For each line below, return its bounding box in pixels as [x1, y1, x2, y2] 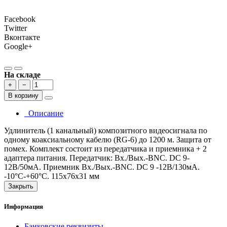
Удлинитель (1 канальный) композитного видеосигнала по [4, 126, 207, 135]
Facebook [4, 14, 35, 23]
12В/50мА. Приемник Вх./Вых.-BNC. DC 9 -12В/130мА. [4, 162, 200, 171]
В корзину [8, 91, 39, 99]
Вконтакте [4, 32, 40, 42]
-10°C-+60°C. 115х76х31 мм [4, 171, 99, 180]
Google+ [4, 42, 32, 51]
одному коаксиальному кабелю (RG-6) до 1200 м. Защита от [4, 135, 211, 144]
